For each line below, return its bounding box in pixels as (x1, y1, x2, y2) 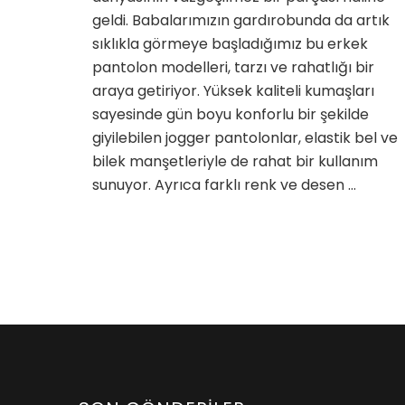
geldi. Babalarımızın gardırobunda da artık (92, 10, 390, 32)
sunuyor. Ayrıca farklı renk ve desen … (92, 174, 356, 196)
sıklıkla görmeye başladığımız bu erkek (92, 33, 368, 55)
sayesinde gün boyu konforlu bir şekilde (92, 104, 369, 126)
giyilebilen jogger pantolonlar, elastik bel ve (92, 127, 398, 149)
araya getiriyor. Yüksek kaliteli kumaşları (92, 80, 374, 102)
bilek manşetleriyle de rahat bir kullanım (92, 151, 378, 173)
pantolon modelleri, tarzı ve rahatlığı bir (92, 57, 374, 79)
